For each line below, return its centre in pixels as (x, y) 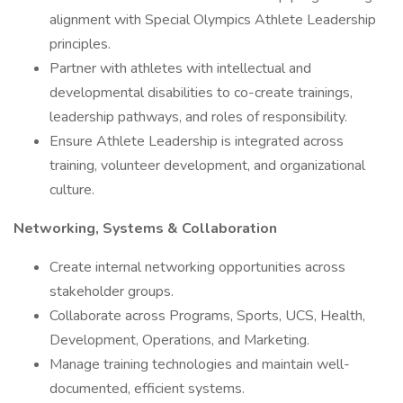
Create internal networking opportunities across (197, 267)
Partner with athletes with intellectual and (180, 68)
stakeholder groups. (112, 291)
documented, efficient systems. (147, 389)
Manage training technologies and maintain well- (200, 364)
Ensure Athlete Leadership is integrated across (197, 141)
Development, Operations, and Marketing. (179, 340)
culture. (72, 190)
